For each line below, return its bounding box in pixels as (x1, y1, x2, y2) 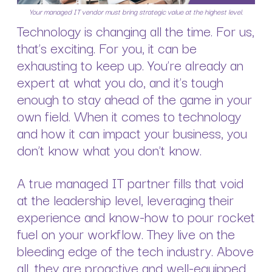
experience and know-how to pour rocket (17, 205, 255, 228)
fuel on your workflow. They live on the (17, 222, 235, 245)
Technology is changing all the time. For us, (17, 19, 254, 41)
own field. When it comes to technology (17, 104, 241, 126)
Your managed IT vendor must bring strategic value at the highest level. (29, 5, 243, 17)
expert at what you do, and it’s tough (17, 70, 223, 92)
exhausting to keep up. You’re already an (17, 53, 243, 75)
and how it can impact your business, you (17, 121, 247, 143)
